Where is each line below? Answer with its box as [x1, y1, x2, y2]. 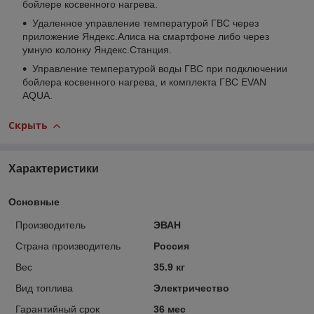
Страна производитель [15, 240, 121, 252]
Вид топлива [15, 282, 73, 294]
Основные [8, 196, 60, 207]
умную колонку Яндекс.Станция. [22, 44, 172, 56]
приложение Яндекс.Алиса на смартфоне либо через [22, 31, 269, 43]
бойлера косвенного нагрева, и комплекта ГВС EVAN [22, 76, 266, 88]
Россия [153, 240, 189, 252]
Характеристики [8, 162, 99, 175]
